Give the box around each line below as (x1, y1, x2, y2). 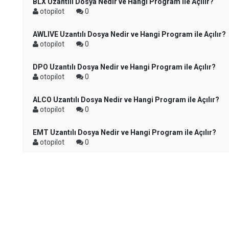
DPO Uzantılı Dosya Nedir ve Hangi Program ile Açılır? (33, 63, 216, 71)
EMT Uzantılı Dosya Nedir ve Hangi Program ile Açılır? (33, 128, 216, 136)
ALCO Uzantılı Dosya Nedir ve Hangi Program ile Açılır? (33, 96, 219, 104)
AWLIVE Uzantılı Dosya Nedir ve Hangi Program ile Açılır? (33, 30, 226, 38)
